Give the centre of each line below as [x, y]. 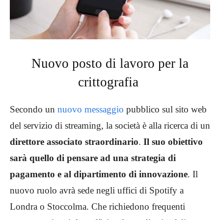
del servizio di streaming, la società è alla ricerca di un [110, 126]
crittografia [110, 82]
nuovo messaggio [91, 110]
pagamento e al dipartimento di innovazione [99, 174]
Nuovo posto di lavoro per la [110, 64]
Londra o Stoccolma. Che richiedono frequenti [97, 207]
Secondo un [34, 110]
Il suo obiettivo [173, 142]
